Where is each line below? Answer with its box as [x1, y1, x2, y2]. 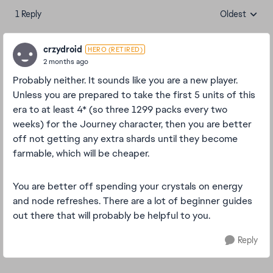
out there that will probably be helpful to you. [13, 209, 210, 222]
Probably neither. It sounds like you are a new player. [13, 74, 238, 87]
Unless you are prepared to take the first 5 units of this [13, 88, 255, 101]
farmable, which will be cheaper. [13, 147, 149, 160]
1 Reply [15, 9, 41, 19]
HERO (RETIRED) [88, 45, 143, 54]
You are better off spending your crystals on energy [13, 180, 243, 193]
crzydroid [43, 43, 82, 55]
